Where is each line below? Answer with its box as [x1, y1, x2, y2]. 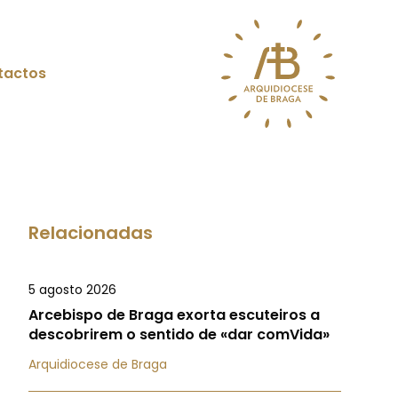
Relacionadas [28, 220, 153, 245]
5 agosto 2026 [28, 281, 116, 298]
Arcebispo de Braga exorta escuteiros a [28, 305, 320, 325]
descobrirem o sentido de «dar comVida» [28, 324, 330, 345]
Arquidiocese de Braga [28, 355, 167, 373]
